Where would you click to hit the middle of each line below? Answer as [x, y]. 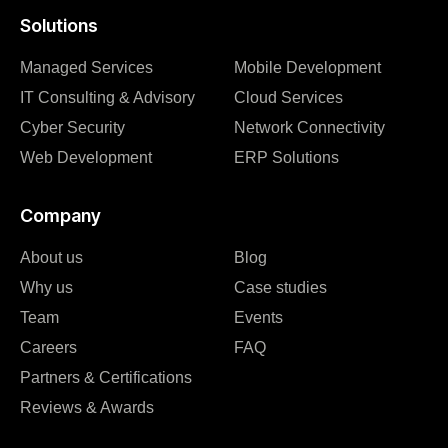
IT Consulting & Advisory [107, 97]
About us [51, 257]
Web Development [86, 157]
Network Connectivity [309, 127]
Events [258, 317]
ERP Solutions [286, 157]
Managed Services [86, 67]
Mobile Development [307, 67]
